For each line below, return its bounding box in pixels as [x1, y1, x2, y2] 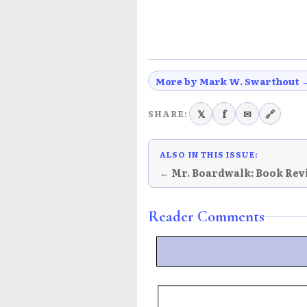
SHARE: [148, 107, 188, 121]
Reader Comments [148, 206, 265, 225]
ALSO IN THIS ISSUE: [160, 147, 258, 160]
